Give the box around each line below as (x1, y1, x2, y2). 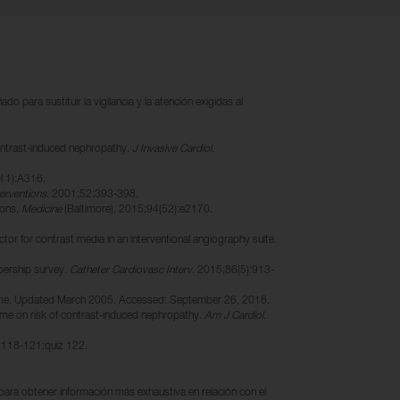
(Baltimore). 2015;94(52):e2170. (62, 204, 212, 216)
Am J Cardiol (204, 311, 263, 322)
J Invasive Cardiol (132, 144, 212, 155)
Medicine (21, 204, 62, 216)
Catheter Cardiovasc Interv (70, 265, 192, 277)
